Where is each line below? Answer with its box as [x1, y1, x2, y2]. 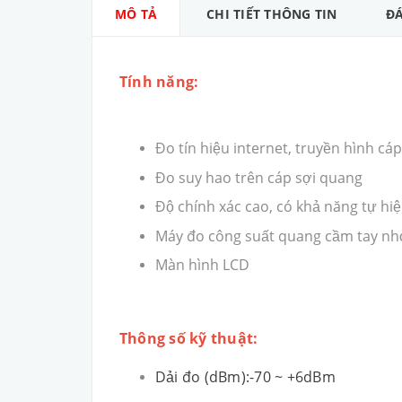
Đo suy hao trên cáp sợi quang [155, 167, 363, 188]
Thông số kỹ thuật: [119, 328, 258, 349]
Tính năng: [119, 72, 199, 92]
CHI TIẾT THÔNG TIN [206, 5, 337, 23]
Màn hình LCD [155, 255, 249, 275]
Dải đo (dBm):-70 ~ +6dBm [155, 367, 336, 388]
